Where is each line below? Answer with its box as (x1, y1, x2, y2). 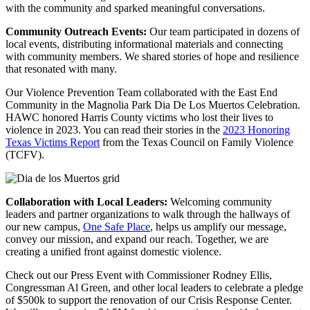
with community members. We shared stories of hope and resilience (6, 50, 299, 62)
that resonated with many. (6, 62, 117, 75)
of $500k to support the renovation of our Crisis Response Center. (6, 293, 292, 306)
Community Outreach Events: (6, 25, 147, 37)
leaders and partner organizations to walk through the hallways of (6, 208, 290, 220)
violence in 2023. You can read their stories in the (6, 123, 223, 136)
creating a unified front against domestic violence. (6, 245, 221, 257)
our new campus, (6, 220, 83, 232)
